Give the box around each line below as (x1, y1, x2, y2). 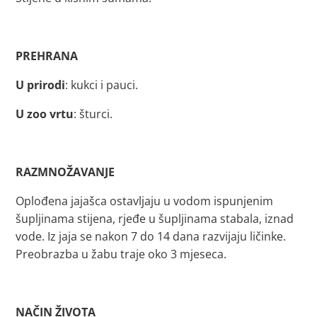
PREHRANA (16, 48, 79, 64)
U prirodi (16, 77, 66, 93)
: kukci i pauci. (65, 77, 139, 93)
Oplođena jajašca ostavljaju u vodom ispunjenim (16, 193, 274, 209)
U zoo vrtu (16, 106, 74, 122)
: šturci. (74, 106, 113, 122)
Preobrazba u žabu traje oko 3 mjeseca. (16, 246, 227, 262)
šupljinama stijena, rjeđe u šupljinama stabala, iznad (16, 211, 294, 226)
